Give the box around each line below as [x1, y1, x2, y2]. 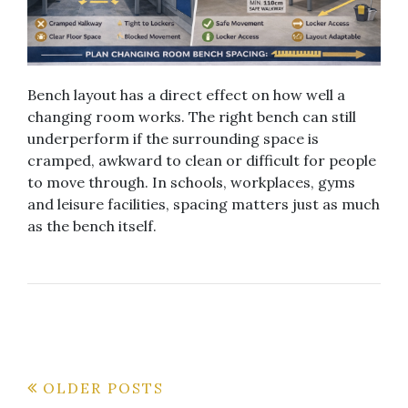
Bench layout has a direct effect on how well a [27, 85, 345, 104]
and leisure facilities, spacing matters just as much [27, 194, 380, 213]
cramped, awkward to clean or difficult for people [27, 150, 376, 169]
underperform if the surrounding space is [27, 128, 319, 148]
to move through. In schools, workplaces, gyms [27, 172, 355, 191]
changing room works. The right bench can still [27, 107, 356, 126]
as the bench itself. [27, 216, 157, 235]
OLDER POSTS [43, 378, 164, 397]
